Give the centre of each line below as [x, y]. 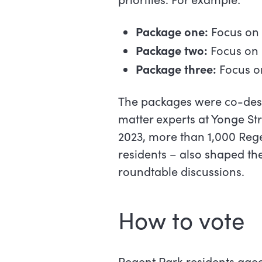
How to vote [181, 220]
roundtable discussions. [181, 171]
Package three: [176, 69]
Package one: [172, 32]
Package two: [171, 50]
